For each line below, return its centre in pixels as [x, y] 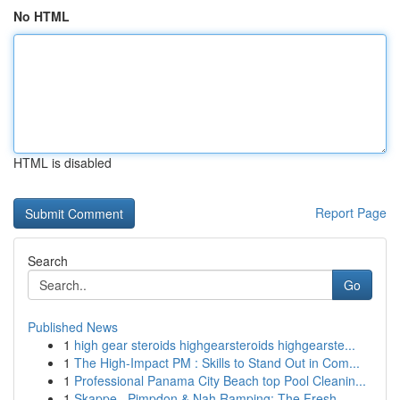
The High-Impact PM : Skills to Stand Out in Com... [217, 362]
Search [48, 261]
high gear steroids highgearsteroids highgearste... [215, 345]
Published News [73, 327]
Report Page [351, 212]
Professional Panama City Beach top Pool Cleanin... [220, 380]
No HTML [42, 16]
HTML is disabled [62, 162]
